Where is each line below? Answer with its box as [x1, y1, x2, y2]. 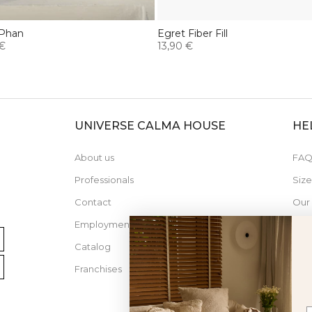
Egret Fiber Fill [157, 26, 228, 40]
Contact [75, 196, 112, 208]
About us [75, 151, 115, 163]
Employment [75, 218, 134, 230]
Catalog [75, 240, 111, 252]
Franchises [75, 263, 123, 274]
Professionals [75, 173, 134, 185]
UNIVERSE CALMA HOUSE [75, 118, 226, 132]
